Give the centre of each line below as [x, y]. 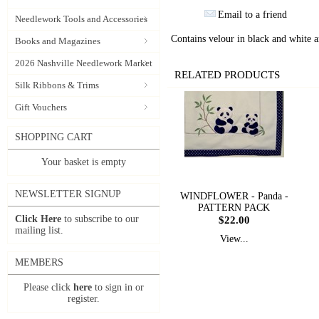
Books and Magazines [58, 41]
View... [234, 239]
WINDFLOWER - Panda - [234, 196]
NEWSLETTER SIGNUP [68, 194]
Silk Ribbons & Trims [57, 85]
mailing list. [39, 230]
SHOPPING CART [54, 137]
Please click [48, 287]
